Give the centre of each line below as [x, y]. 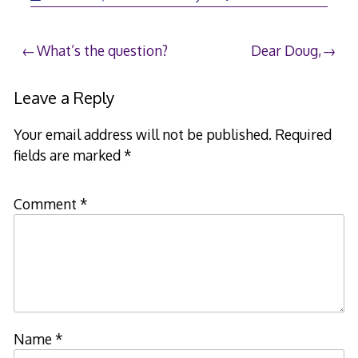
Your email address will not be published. [142, 135]
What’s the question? [103, 51]
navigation [72, 86]
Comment [46, 204]
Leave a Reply [64, 98]
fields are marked [68, 155]
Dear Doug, [286, 51]
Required [303, 135]
